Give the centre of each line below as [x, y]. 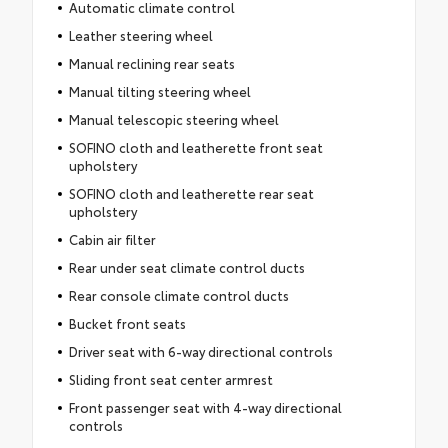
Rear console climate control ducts [178, 294]
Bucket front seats [127, 322]
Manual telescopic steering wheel [173, 118]
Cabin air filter [112, 238]
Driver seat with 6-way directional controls [200, 350]
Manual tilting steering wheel [159, 90]
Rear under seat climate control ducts [186, 266]
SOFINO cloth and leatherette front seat [195, 146]
